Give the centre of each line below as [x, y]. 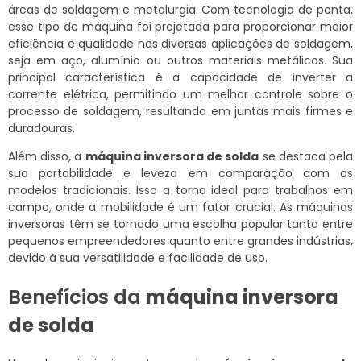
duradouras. [41, 128]
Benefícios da [77, 297]
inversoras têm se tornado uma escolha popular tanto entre [180, 224]
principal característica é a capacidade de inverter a [180, 77]
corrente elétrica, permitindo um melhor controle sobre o [180, 94]
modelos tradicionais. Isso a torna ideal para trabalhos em [180, 190]
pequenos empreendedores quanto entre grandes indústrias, [180, 241]
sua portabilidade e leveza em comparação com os [180, 173]
